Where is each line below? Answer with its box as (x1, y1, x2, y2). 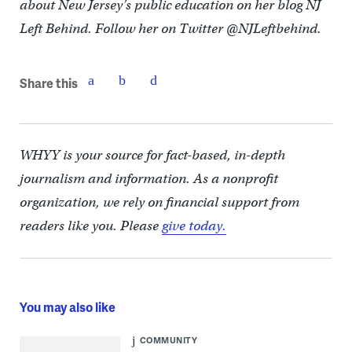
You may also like (19, 298, 115, 317)
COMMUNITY (139, 334, 198, 346)
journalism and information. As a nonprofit (19, 170, 278, 188)
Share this (19, 73, 78, 92)
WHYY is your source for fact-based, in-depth (19, 147, 285, 164)
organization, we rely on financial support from (19, 194, 299, 211)
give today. (161, 218, 226, 235)
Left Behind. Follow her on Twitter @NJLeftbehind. (19, 20, 321, 38)
